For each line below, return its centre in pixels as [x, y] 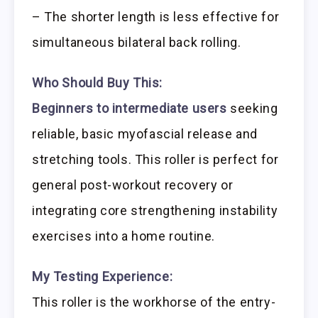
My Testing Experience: [103, 276]
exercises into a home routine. [124, 236]
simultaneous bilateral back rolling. [137, 43]
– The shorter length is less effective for [156, 17]
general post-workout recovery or [133, 185]
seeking [252, 109]
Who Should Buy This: [97, 83]
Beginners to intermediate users [130, 109]
